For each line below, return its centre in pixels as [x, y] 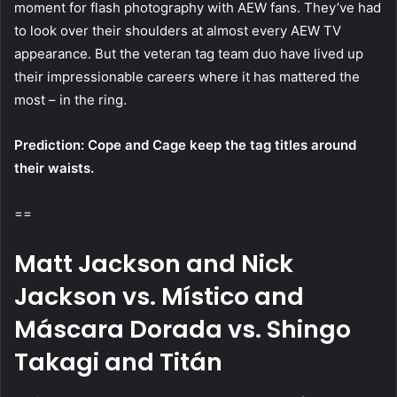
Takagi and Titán [118, 362]
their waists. [54, 168]
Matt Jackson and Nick [154, 264]
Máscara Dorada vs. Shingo [183, 330]
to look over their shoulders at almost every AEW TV [178, 31]
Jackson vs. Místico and [159, 297]
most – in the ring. [70, 100]
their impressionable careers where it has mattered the [187, 77]
